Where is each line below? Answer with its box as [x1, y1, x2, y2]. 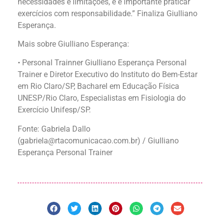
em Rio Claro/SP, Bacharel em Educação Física [18, 82, 179, 91]
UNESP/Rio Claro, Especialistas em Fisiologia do [18, 93, 186, 103]
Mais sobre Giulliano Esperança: [18, 39, 129, 49]
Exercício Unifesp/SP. [18, 105, 91, 115]
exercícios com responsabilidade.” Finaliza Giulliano [18, 8, 197, 18]
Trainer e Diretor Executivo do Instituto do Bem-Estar [18, 70, 197, 80]
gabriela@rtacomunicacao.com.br [20, 136, 137, 145]
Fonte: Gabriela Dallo [18, 124, 90, 134]
